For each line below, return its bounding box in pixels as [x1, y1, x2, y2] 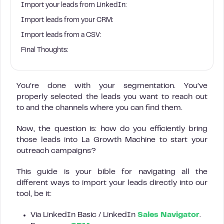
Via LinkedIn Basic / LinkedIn [30, 211, 137, 218]
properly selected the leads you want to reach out [16, 93, 207, 100]
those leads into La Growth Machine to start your [16, 136, 207, 143]
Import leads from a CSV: [21, 32, 101, 38]
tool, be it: [16, 190, 51, 197]
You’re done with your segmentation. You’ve [16, 82, 207, 89]
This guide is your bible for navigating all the [16, 168, 207, 175]
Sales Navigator [137, 211, 199, 218]
